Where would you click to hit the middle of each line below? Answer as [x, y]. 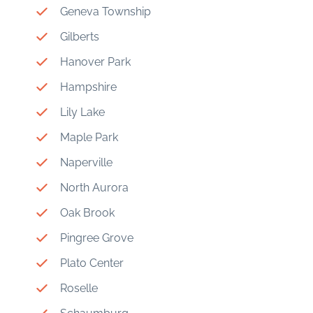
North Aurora [94, 188]
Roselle [79, 289]
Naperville [86, 163]
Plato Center [92, 263]
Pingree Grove [97, 238]
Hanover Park [95, 62]
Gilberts [80, 37]
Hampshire [88, 87]
